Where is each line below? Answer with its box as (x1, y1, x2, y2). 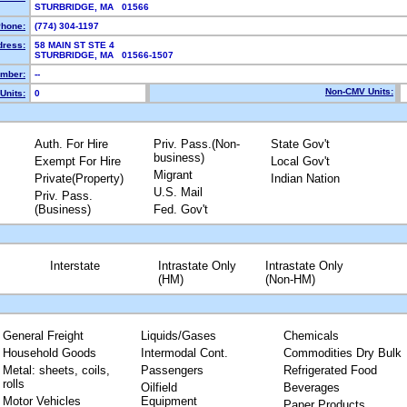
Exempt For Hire (34, 154, 121, 168)
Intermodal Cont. (141, 346, 228, 360)
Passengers (141, 363, 203, 377)
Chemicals (283, 329, 339, 342)
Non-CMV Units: (325, 86, 393, 96)
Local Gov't (270, 154, 330, 168)
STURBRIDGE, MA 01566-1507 (35, 50, 179, 60)
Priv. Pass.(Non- (153, 137, 240, 151)
